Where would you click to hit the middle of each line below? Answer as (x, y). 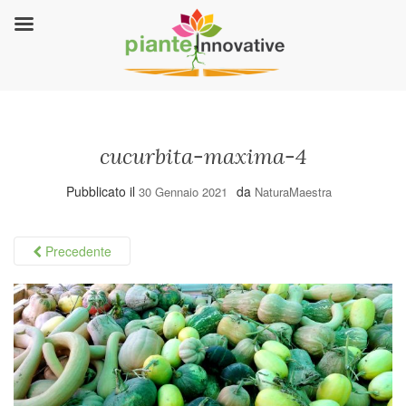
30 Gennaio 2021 (183, 192)
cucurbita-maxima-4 (203, 156)
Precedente (77, 251)
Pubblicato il (102, 191)
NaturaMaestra (293, 192)
